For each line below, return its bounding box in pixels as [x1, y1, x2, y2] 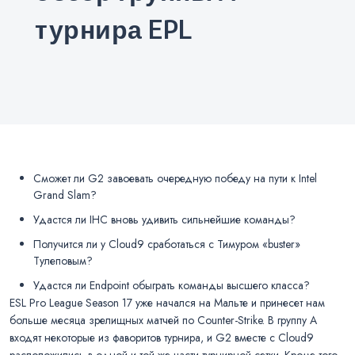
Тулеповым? [33, 252, 93, 269]
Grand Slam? [33, 187, 97, 204]
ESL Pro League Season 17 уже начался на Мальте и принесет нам [10, 294, 325, 311]
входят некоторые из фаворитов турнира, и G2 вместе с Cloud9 [10, 329, 314, 345]
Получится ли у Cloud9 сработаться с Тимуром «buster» [33, 235, 300, 252]
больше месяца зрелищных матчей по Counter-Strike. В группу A [10, 311, 317, 328]
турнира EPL [35, 12, 193, 44]
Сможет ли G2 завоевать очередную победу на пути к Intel [33, 170, 317, 187]
